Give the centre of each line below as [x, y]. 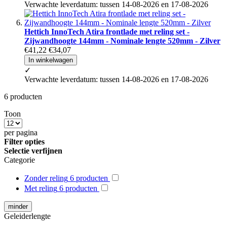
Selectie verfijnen [33, 150]
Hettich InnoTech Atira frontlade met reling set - [107, 31]
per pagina [21, 132]
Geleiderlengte [27, 216]
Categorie [20, 160]
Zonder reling [46, 178]
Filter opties [24, 141]
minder [18, 206]
